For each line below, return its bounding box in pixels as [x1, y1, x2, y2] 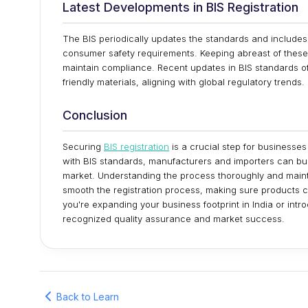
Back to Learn [56, 290, 119, 302]
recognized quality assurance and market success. [63, 213, 285, 224]
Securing [63, 141, 104, 152]
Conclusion [63, 108, 127, 122]
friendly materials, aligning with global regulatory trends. [63, 76, 305, 87]
